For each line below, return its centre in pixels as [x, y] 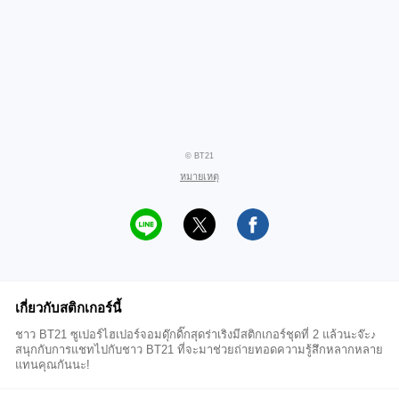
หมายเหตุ [199, 176]
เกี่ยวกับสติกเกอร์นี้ [68, 308]
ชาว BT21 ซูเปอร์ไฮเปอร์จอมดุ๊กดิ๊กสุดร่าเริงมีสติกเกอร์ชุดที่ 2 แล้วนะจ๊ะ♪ [196, 334]
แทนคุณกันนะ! [53, 365]
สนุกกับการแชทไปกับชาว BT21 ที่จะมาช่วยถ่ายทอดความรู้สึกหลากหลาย [199, 350]
